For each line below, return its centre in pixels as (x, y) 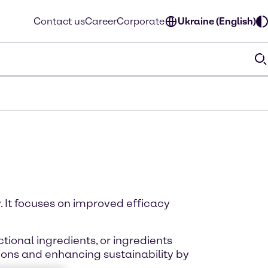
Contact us (59, 21)
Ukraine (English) (217, 21)
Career (101, 21)
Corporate (141, 21)
